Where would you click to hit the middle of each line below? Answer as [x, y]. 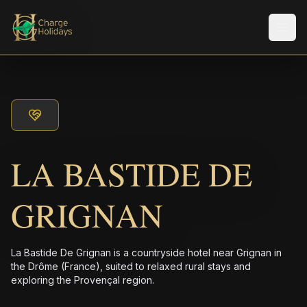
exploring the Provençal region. [83, 280]
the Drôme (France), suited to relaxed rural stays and [131, 266]
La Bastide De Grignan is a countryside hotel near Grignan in [146, 253]
